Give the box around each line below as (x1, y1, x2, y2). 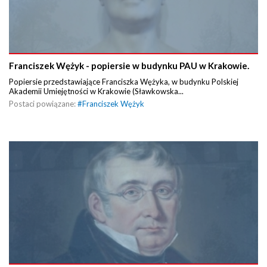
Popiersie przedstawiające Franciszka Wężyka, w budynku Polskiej (9, 77, 238, 87)
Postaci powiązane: (9, 99, 77, 109)
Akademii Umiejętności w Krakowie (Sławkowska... (9, 86, 184, 97)
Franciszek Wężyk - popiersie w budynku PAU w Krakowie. (9, 60, 249, 72)
